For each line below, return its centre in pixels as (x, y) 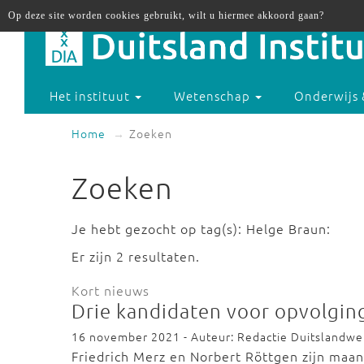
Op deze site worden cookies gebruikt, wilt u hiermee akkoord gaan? (166, 15)
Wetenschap (214, 96)
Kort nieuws (110, 290)
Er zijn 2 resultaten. (136, 256)
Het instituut (92, 96)
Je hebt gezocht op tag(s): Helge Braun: (201, 228)
